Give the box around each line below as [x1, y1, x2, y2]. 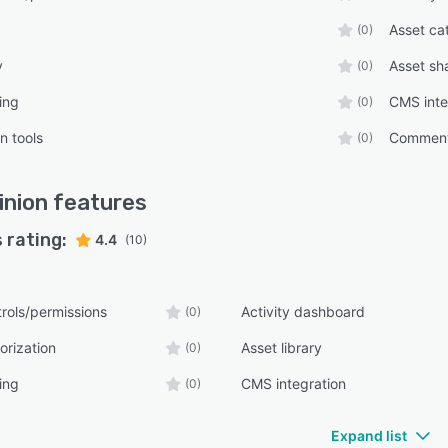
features [48, 189, 147, 216]
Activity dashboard [241, 303, 366, 320]
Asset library [241, 339, 323, 356]
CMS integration [241, 375, 347, 392]
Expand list [331, 427, 407, 444]
